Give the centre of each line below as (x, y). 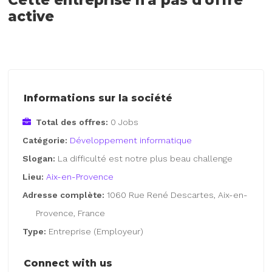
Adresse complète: (65, 195)
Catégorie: (46, 141)
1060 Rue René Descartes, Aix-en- (178, 195)
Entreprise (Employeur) (96, 232)
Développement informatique (131, 141)
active (31, 16)
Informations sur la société (98, 98)
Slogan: (40, 159)
